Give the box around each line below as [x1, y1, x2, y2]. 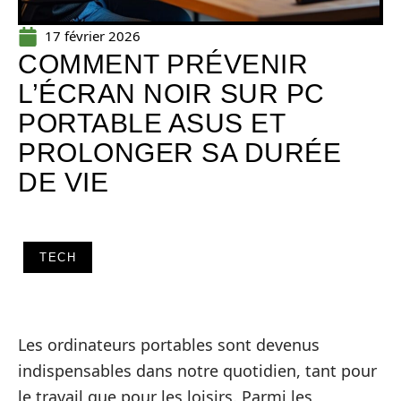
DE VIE [18, 167, 108, 197]
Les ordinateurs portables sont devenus [18, 334, 320, 355]
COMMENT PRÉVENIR [18, 49, 308, 79]
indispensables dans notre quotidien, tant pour [18, 360, 377, 381]
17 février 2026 [45, 27, 141, 45]
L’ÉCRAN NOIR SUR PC [18, 79, 325, 108]
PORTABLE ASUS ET [18, 108, 285, 138]
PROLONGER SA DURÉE [18, 138, 341, 167]
